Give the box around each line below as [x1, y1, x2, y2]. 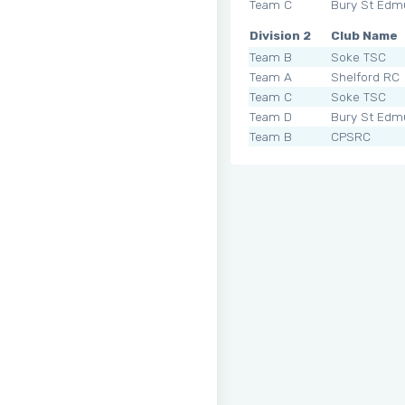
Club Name [331, 27, 398, 42]
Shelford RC [331, 69, 400, 84]
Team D [250, 108, 292, 124]
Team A [250, 69, 292, 84]
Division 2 [250, 27, 311, 42]
